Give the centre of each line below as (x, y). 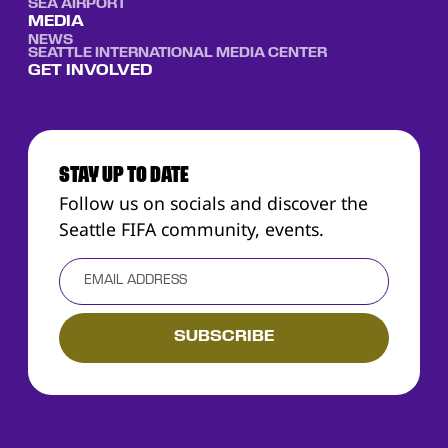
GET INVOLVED (89, 71)
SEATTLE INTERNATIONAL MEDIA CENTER (177, 54)
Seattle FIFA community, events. (191, 228)
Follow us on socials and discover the (213, 202)
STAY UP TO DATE (124, 175)
